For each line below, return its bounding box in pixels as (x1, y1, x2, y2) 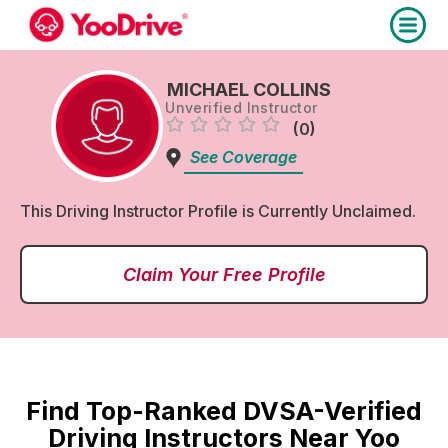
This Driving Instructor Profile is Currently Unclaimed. (20, 201, 416, 221)
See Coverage (189, 146, 297, 167)
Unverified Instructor (165, 98, 318, 116)
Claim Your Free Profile (122, 264, 326, 285)
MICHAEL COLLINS (166, 78, 331, 100)
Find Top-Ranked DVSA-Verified (26, 396, 422, 426)
